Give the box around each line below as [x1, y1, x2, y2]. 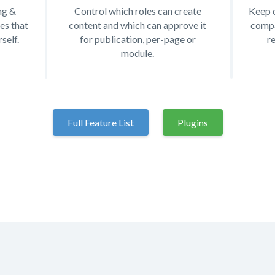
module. [121, 47, 154, 59]
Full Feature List [67, 116, 134, 128]
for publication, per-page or [79, 33, 196, 45]
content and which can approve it [69, 18, 206, 31]
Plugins [177, 116, 208, 128]
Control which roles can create [74, 4, 201, 17]
